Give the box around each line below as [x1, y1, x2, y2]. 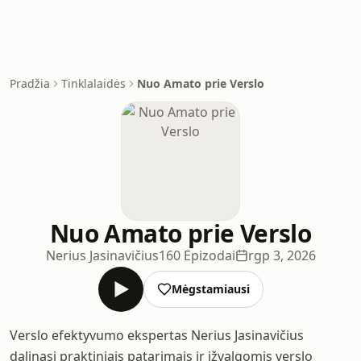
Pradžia [10, 76, 50, 91]
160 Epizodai [158, 247, 235, 264]
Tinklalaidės [61, 76, 126, 91]
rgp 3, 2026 [247, 247, 316, 264]
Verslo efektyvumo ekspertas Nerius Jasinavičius [10, 326, 304, 344]
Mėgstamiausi [171, 281, 250, 297]
